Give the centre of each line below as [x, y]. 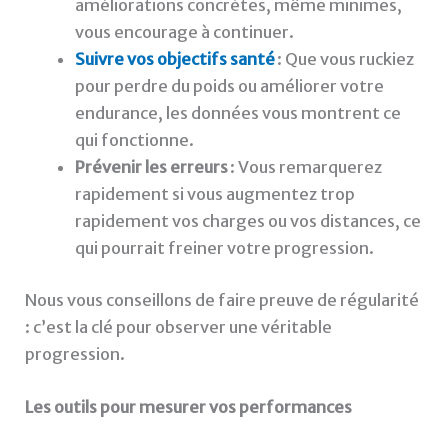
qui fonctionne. [134, 140]
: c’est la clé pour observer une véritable [179, 326]
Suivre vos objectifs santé [174, 59]
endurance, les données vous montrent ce [237, 113]
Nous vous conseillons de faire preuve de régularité [222, 299]
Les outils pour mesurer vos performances [189, 406]
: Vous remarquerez [304, 167]
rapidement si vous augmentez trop [214, 194]
